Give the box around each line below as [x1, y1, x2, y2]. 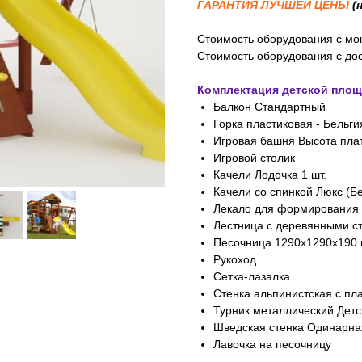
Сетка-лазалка [213, 270, 290, 284]
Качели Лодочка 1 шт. [213, 168, 326, 182]
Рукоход [213, 253, 256, 267]
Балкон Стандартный [213, 100, 326, 114]
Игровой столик [213, 151, 295, 165]
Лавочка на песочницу [213, 338, 331, 351]
